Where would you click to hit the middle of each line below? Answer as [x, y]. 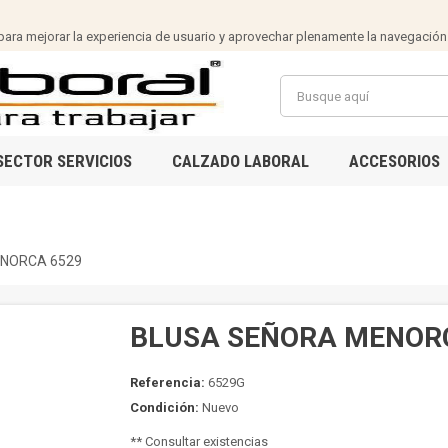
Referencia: [167, 382]
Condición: [164, 407]
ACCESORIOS [394, 161]
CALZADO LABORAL [240, 161]
